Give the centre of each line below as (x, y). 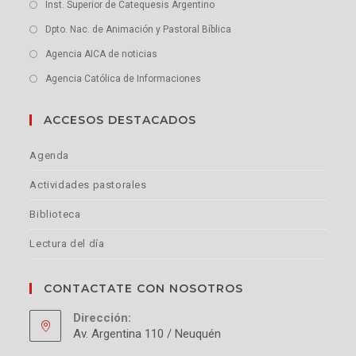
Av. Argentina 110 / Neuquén (147, 334)
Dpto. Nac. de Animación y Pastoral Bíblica (139, 30)
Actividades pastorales (88, 185)
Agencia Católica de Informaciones (124, 79)
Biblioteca (55, 215)
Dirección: (103, 318)
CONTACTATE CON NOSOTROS (144, 289)
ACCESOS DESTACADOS (120, 120)
